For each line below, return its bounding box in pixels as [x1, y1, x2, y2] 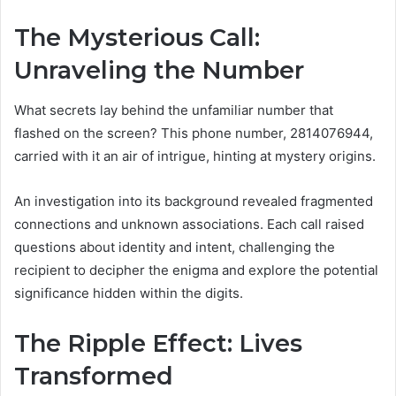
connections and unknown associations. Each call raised [14, 215, 364, 232]
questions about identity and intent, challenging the [14, 238, 335, 255]
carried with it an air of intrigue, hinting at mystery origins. [14, 147, 376, 164]
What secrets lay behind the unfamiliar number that [14, 101, 333, 118]
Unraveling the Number [14, 56, 304, 86]
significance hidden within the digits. [14, 284, 243, 301]
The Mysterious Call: [14, 23, 260, 53]
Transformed [14, 361, 173, 391]
